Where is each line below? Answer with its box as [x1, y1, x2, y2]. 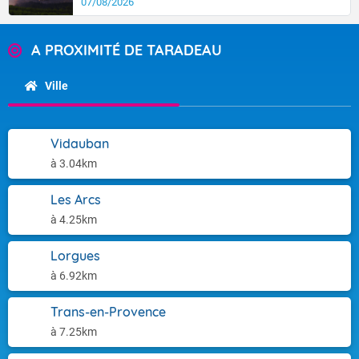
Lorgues [50, 248, 100, 264]
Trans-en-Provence [50, 304, 166, 320]
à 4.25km [50, 213, 97, 226]
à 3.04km [50, 157, 97, 170]
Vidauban [50, 135, 109, 151]
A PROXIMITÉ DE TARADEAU [31, 41, 222, 59]
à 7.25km [50, 325, 97, 338]
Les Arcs [50, 192, 101, 208]
